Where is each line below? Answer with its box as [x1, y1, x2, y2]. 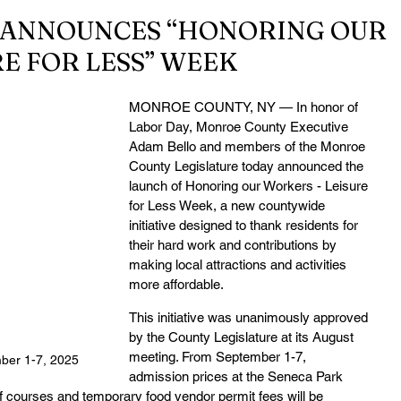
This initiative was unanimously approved [129, 310, 371, 325]
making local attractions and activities [129, 257, 350, 272]
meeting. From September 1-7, [129, 349, 310, 364]
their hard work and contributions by [129, 237, 340, 252]
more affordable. [129, 277, 224, 292]
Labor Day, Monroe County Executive [129, 119, 352, 134]
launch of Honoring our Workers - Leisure [129, 178, 371, 193]
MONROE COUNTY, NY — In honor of [129, 99, 362, 115]
